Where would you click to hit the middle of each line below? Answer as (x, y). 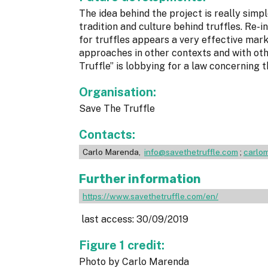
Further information (140, 179)
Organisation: (119, 92)
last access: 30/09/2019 (135, 220)
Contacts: (109, 135)
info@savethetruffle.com (191, 152)
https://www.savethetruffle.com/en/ (150, 197)
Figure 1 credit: (123, 246)
